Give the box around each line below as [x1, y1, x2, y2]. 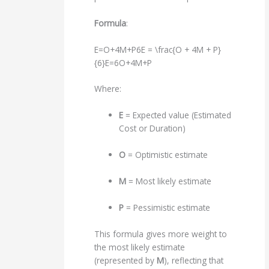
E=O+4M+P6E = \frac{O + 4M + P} [94, 43, 222, 55]
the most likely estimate [94, 241, 186, 253]
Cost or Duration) [119, 122, 186, 134]
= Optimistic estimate [125, 149, 208, 161]
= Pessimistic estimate [124, 201, 211, 213]
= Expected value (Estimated [123, 109, 232, 121]
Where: [94, 83, 122, 95]
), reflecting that [164, 254, 224, 266]
